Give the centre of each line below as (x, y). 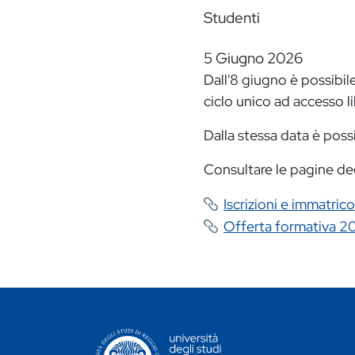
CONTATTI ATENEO (145, 336)
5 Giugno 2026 (253, 58)
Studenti (231, 18)
